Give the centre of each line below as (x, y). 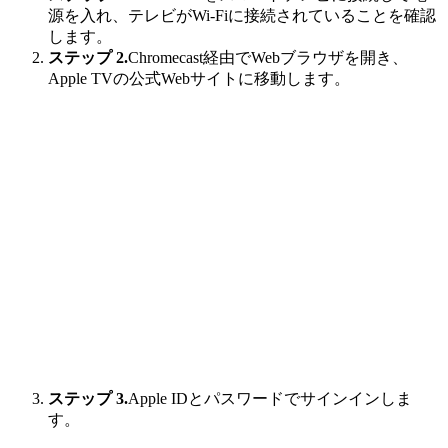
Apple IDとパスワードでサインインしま (270, 399)
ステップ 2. (88, 58)
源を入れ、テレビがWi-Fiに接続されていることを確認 (242, 16)
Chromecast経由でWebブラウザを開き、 (268, 58)
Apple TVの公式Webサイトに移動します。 (199, 79)
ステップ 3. (88, 399)
